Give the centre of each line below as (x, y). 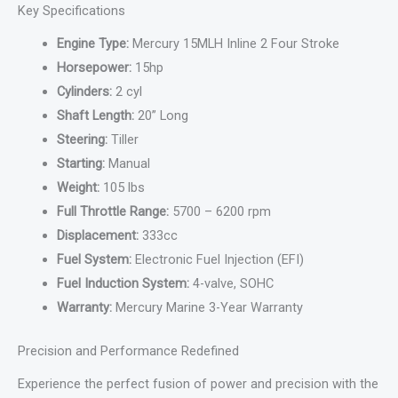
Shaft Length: (95, 116)
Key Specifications (72, 11)
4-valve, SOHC (231, 284)
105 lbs (122, 188)
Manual (127, 164)
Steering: (82, 140)
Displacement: (97, 236)
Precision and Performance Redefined (128, 351)
